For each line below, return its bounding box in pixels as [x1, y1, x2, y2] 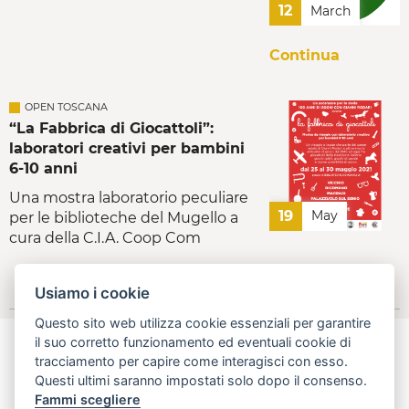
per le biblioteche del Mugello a [9, 209, 238, 227]
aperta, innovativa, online [120, 373, 289, 391]
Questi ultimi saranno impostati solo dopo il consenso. [35, 372, 372, 388]
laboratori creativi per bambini [9, 140, 245, 158]
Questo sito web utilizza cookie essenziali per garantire [35, 314, 372, 330]
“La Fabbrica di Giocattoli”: [9, 120, 214, 138]
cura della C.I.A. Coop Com [9, 229, 201, 247]
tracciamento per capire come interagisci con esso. [35, 352, 349, 369]
